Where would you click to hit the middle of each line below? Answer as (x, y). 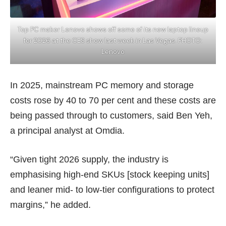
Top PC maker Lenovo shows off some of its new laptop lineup (113, 29)
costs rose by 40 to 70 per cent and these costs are (113, 100)
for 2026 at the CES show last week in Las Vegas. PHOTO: (113, 40)
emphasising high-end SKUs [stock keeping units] (110, 174)
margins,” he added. (50, 205)
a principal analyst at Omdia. (67, 130)
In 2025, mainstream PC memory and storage (102, 85)
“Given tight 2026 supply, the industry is (89, 159)
